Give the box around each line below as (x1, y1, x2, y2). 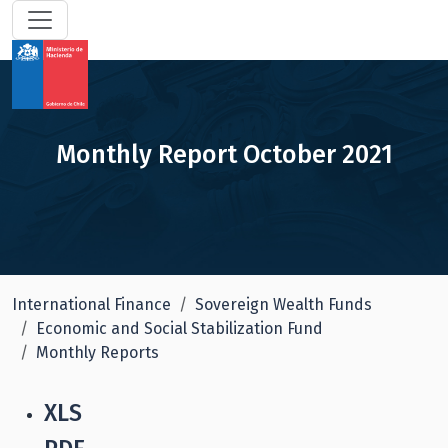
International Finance (12, 295, 171, 314)
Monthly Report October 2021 (55, 139, 393, 170)
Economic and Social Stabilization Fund (36, 319, 323, 338)
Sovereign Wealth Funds (195, 295, 372, 314)
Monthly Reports (36, 343, 159, 362)
